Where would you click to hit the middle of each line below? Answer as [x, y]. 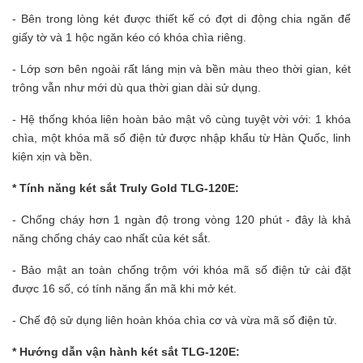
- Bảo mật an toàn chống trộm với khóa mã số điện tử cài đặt [181, 270]
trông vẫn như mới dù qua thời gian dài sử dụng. [137, 88]
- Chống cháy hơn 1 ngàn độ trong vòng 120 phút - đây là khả [181, 220]
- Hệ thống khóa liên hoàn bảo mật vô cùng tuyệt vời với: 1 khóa [181, 120]
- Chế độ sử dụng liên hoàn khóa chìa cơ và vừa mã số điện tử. [175, 320]
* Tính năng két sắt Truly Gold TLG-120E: [126, 188]
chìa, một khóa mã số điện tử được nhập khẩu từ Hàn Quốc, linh [181, 138]
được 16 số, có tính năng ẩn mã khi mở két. [124, 289]
